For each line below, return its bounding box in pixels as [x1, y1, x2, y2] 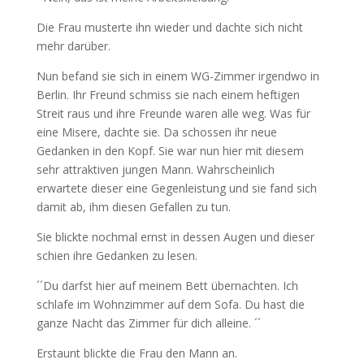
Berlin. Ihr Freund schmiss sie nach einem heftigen [36, 87, 300, 103]
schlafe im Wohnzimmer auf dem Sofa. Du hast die [36, 297, 305, 313]
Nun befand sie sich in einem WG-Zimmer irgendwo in [36, 68, 319, 84]
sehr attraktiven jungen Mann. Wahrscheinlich [36, 162, 275, 178]
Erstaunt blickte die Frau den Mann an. [36, 345, 237, 362]
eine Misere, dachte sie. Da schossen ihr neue [36, 124, 277, 141]
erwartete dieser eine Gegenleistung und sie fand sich [36, 180, 317, 197]
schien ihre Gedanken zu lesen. [36, 248, 197, 264]
